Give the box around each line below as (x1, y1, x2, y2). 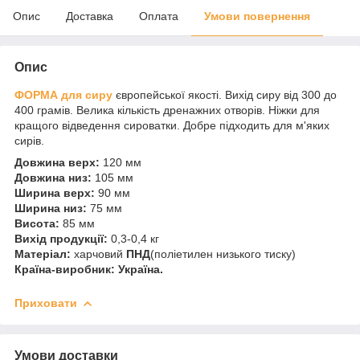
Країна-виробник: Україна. (14, 262, 163, 276)
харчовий (71, 247, 126, 260)
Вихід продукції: (14, 231, 108, 245)
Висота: (14, 216, 59, 230)
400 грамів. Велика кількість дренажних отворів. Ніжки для (14, 103, 320, 117)
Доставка (66, 9, 113, 22)
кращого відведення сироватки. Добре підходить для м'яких (14, 118, 329, 132)
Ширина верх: (14, 186, 95, 199)
